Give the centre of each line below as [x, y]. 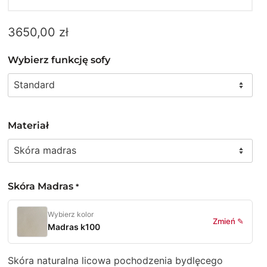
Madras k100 [74, 226]
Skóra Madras [42, 186]
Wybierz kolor [71, 214]
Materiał [29, 125]
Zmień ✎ [228, 221]
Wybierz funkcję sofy [59, 60]
